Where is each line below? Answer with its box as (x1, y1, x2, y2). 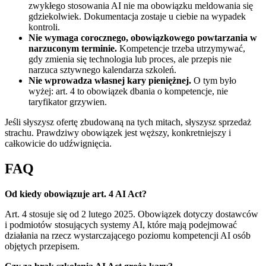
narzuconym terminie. (28, 43, 117, 53)
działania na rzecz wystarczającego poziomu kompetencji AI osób (5, 230, 251, 240)
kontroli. (28, 21, 60, 32)
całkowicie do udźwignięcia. (5, 138, 112, 148)
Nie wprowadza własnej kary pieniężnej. (28, 75, 191, 85)
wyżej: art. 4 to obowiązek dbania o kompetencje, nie (28, 85, 228, 96)
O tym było (191, 75, 236, 85)
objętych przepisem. (5, 240, 80, 251)
